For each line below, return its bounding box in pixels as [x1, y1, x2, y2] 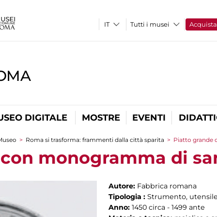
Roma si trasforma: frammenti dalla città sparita [26, 136, 164, 143]
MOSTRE [81, 112, 120, 123]
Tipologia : [108, 192, 147, 201]
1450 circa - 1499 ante [132, 203, 205, 212]
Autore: [108, 182, 137, 190]
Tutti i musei [130, 20, 170, 28]
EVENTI [132, 112, 166, 123]
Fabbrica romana [137, 182, 197, 190]
